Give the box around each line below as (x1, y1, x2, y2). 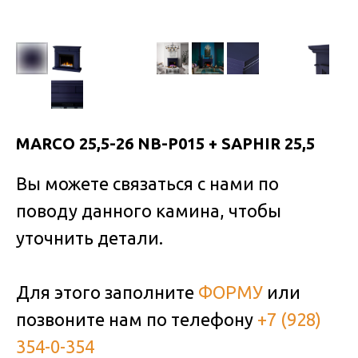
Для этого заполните (16, 282, 198, 302)
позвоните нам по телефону (16, 309, 257, 329)
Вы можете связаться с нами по (16, 173, 279, 193)
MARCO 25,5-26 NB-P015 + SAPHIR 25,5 (16, 134, 315, 153)
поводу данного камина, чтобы (16, 201, 281, 221)
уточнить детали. (16, 228, 163, 248)
